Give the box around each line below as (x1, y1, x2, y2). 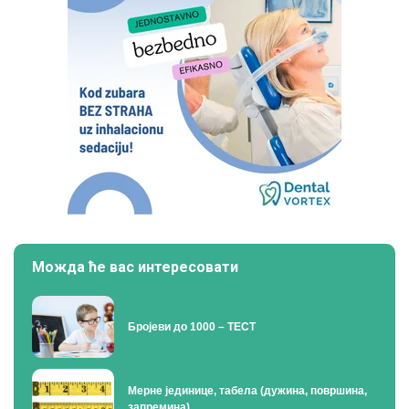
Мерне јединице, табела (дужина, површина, (128, 384, 367, 398)
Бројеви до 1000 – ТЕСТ (128, 320, 256, 333)
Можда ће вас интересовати (32, 258, 238, 277)
